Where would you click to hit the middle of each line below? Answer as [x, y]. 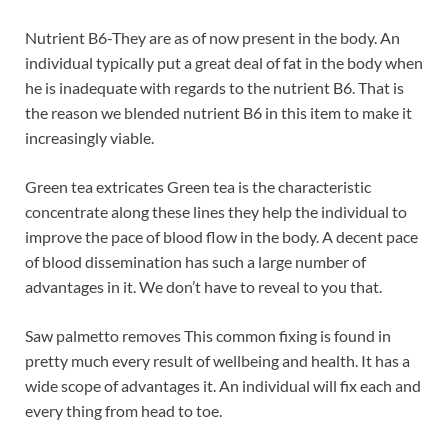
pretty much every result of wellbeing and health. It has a [217, 361]
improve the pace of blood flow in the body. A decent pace [221, 237]
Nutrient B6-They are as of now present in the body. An [212, 38]
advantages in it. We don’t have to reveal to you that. [203, 287]
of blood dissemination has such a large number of [195, 262]
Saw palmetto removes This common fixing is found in [208, 336]
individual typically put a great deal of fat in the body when [224, 63]
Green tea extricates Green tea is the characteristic [198, 187]
